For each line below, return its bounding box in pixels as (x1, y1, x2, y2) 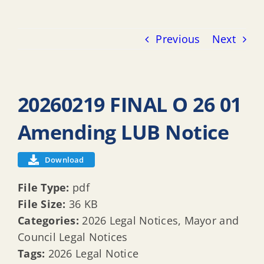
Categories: (18, 213, 82, 227)
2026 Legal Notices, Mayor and (82, 213, 239, 227)
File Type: (18, 180, 72, 194)
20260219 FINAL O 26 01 (18, 90, 242, 118)
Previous (156, 31, 200, 46)
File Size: (18, 196, 69, 211)
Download (45, 154, 84, 165)
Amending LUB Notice (18, 118, 229, 146)
